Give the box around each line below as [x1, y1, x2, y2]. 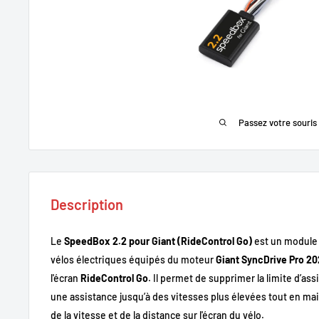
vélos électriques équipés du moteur [51, 253, 216, 266]
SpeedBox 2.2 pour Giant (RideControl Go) [64, 235, 252, 248]
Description [51, 196, 123, 214]
